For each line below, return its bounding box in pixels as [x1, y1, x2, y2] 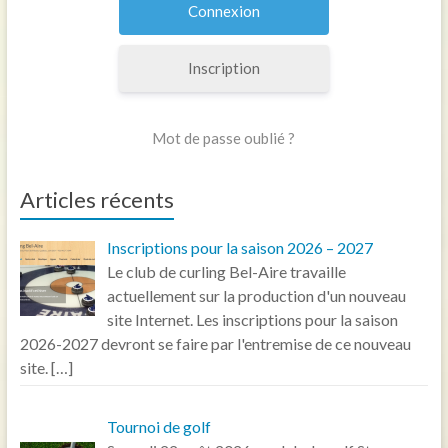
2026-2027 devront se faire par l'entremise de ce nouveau [19, 334, 411, 353]
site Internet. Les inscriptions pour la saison [106, 310, 398, 329]
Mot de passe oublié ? [152, 129, 296, 147]
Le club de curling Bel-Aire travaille [106, 262, 346, 281]
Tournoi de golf [106, 417, 211, 436]
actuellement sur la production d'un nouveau [106, 286, 406, 305]
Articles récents [19, 186, 174, 213]
